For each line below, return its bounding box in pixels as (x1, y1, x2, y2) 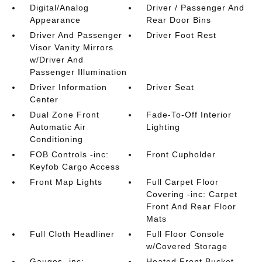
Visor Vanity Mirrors (29, 42, 113, 52)
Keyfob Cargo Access (29, 161, 120, 171)
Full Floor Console (146, 229, 225, 239)
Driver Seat (146, 82, 195, 92)
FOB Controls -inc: (29, 149, 109, 159)
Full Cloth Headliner (29, 229, 115, 239)
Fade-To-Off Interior (146, 109, 232, 119)
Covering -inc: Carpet (146, 189, 238, 199)
